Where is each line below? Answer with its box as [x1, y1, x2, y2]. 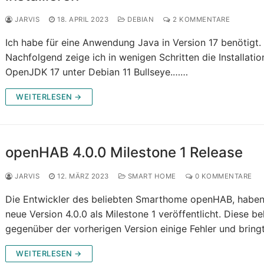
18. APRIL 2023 [57, 15, 109, 24]
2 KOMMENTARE [170, 15, 230, 24]
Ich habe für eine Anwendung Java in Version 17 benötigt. [5, 37, 262, 49]
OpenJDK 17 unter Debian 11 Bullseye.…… [5, 66, 189, 78]
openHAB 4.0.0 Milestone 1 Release [5, 144, 243, 161]
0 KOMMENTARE [193, 172, 252, 181]
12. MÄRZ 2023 [57, 172, 109, 181]
